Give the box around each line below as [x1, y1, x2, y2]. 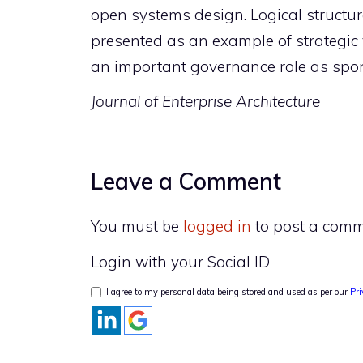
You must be [91, 216, 183, 237]
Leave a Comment [91, 167, 281, 196]
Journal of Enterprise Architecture [91, 91, 320, 111]
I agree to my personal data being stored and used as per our [101, 285, 350, 297]
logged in [183, 216, 251, 237]
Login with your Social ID [91, 251, 270, 271]
